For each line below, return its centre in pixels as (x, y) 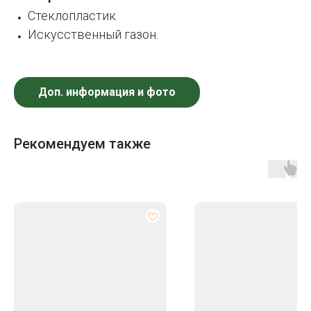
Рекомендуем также (82, 144)
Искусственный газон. (93, 35)
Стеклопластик (72, 16)
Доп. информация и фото (107, 92)
